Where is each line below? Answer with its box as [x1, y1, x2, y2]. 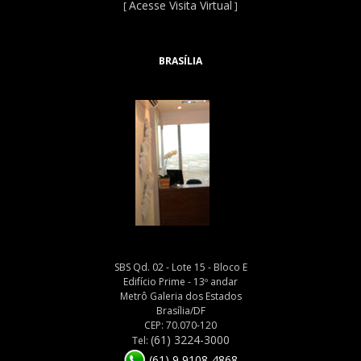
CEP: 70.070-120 [144, 317, 217, 332]
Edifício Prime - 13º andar [123, 274, 238, 288]
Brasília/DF [156, 303, 205, 317]
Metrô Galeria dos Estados [119, 288, 242, 303]
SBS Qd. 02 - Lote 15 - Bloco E [114, 259, 247, 274]
